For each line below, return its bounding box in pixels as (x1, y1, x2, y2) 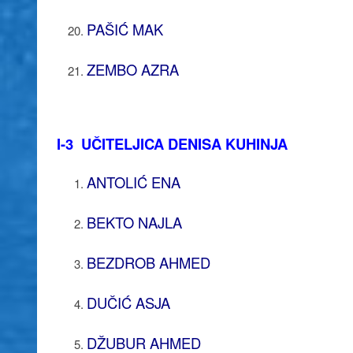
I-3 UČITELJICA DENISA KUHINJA (57, 132, 288, 154)
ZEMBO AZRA (86, 58, 179, 80)
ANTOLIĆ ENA (86, 171, 180, 192)
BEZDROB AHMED (86, 251, 210, 273)
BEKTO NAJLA (86, 211, 182, 232)
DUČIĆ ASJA (86, 292, 170, 313)
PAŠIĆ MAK (86, 18, 163, 39)
